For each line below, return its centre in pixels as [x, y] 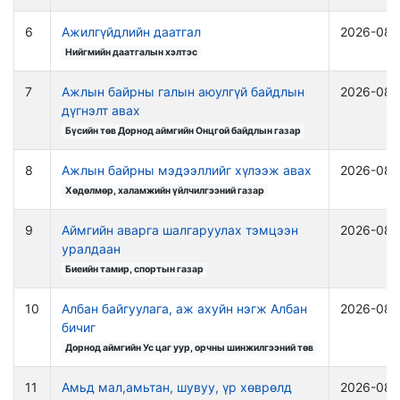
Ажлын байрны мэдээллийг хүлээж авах [187, 170]
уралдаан [91, 249]
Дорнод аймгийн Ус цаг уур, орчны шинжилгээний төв [190, 348]
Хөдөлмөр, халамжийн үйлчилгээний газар [165, 191]
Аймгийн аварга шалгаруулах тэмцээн [180, 230]
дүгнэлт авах [101, 110]
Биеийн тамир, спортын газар [135, 269]
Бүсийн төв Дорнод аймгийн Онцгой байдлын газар [183, 131]
